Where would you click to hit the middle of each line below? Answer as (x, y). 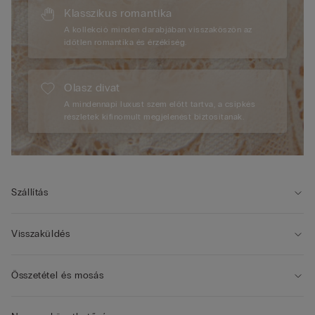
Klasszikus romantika (118, 13)
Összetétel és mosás (58, 276)
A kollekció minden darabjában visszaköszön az (158, 30)
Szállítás (30, 193)
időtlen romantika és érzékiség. (126, 43)
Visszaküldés (41, 234)
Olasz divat (92, 88)
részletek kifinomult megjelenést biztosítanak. (154, 117)
